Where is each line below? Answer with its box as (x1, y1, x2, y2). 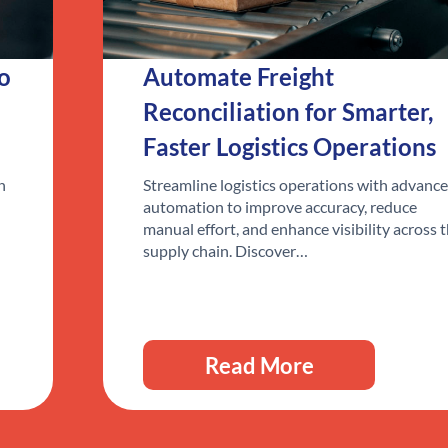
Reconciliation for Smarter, (143, 97, 434, 127)
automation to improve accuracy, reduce (143, 197, 418, 217)
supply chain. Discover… (143, 241, 309, 261)
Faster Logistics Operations (143, 132, 437, 162)
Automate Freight (143, 62, 335, 92)
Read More (205, 351, 315, 379)
